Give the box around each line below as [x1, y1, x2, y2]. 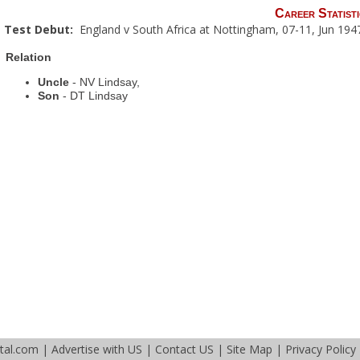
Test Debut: [4, 21, 77, 37]
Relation [6, 50, 52, 63]
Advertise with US [51, 342, 142, 357]
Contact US [155, 342, 214, 357]
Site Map [227, 342, 272, 357]
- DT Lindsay [63, 88, 129, 102]
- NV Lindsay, [69, 75, 141, 88]
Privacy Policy [285, 342, 356, 357]
